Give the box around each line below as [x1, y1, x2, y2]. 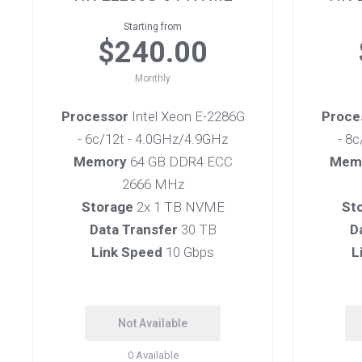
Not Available [118, 317, 187, 330]
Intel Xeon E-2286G [128, 108, 245, 124]
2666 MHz [121, 176, 184, 192]
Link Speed [91, 244, 162, 260]
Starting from [124, 21, 182, 32]
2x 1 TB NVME [133, 199, 225, 215]
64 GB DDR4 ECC [126, 154, 233, 170]
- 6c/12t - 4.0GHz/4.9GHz [78, 131, 228, 147]
